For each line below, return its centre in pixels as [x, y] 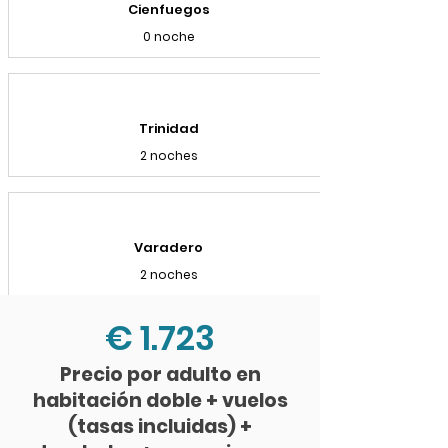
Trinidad [168, 128]
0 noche [168, 36]
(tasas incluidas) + [160, 426]
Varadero [168, 247]
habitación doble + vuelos [160, 400]
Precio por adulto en [160, 374]
